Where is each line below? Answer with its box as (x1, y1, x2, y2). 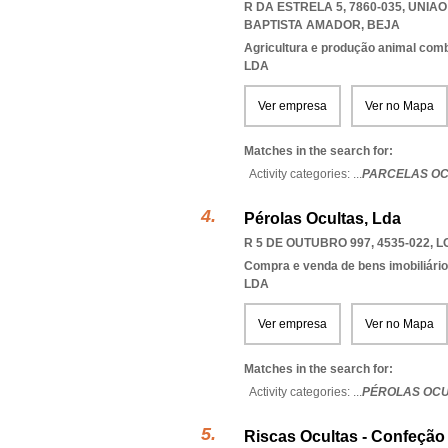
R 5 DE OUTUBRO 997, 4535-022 (244, 236, 430, 250)
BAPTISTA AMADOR (244, 18, 361, 32)
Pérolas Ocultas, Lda (244, 210, 401, 227)
